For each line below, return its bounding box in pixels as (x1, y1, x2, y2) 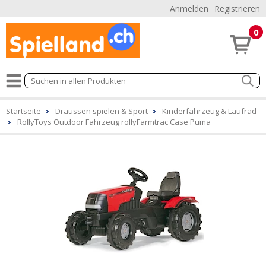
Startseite (6, 106, 41, 116)
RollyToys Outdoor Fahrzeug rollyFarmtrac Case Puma (17, 116, 211, 127)
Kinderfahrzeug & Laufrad (162, 106, 256, 116)
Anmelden (170, 3, 208, 14)
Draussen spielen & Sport (55, 106, 148, 116)
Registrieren (214, 3, 260, 14)
